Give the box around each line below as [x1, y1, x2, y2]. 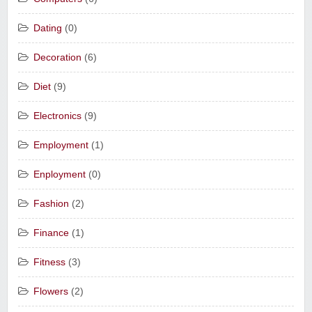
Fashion [33, 198, 69, 210]
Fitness [33, 257, 65, 268]
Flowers [33, 286, 68, 297]
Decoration [33, 52, 81, 63]
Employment [33, 140, 88, 151]
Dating [33, 23, 62, 34]
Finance [33, 228, 69, 239]
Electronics [33, 111, 81, 122]
